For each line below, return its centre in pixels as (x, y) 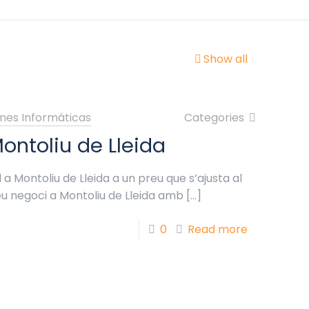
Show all (226, 59)
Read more (217, 229)
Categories (215, 118)
